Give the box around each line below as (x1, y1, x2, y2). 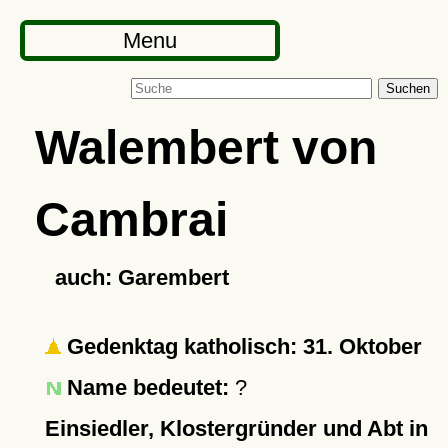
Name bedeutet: (66, 375, 229, 400)
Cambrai (34, 192, 228, 246)
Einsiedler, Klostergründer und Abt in (44, 416, 428, 441)
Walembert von (34, 120, 377, 174)
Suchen (386, 81, 430, 96)
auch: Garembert (54, 265, 229, 290)
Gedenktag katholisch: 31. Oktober (60, 334, 422, 359)
